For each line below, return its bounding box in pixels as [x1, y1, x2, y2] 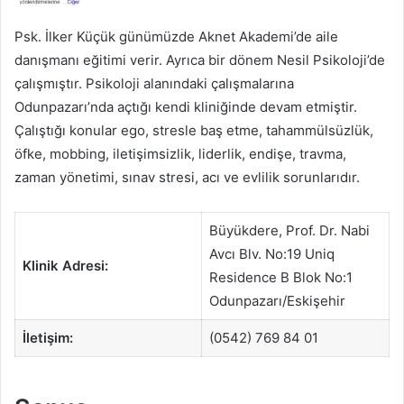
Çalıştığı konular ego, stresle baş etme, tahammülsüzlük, [14, 122, 373, 140]
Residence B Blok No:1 [208, 269, 353, 287]
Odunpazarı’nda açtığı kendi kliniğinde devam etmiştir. [14, 98, 357, 116]
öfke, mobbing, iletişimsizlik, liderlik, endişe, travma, [14, 145, 346, 163]
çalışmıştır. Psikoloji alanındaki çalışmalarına [14, 75, 294, 93]
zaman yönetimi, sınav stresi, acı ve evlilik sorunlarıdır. [14, 169, 360, 187]
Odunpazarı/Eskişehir [208, 292, 345, 310]
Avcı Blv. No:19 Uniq [208, 245, 335, 263]
